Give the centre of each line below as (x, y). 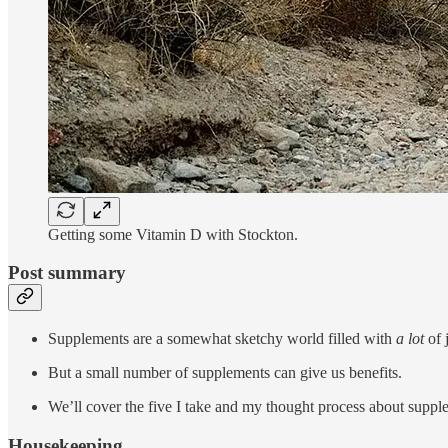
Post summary (67, 273)
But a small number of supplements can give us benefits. (225, 372)
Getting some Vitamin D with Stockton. (173, 234)
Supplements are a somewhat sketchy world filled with (222, 338)
